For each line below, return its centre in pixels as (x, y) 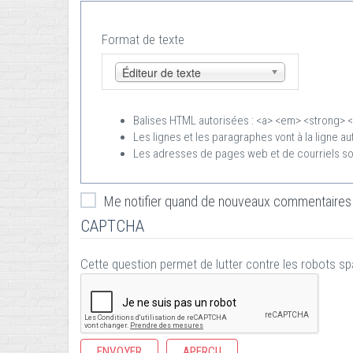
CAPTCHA (112, 226)
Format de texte (143, 39)
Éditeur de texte (161, 72)
